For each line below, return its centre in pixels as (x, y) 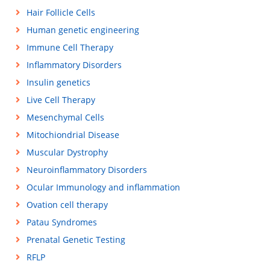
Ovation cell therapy (67, 205)
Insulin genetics (58, 82)
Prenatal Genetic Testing (76, 240)
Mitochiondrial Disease (73, 135)
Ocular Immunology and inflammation (103, 187)
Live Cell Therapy (61, 100)
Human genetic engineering (83, 30)
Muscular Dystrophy (67, 152)
